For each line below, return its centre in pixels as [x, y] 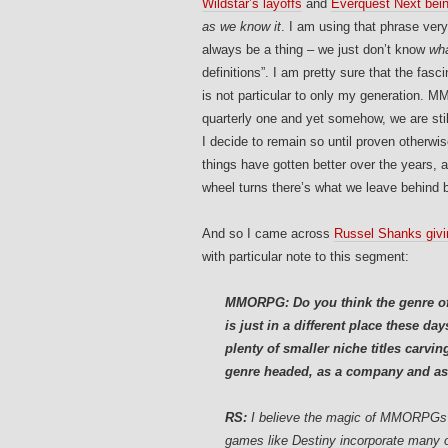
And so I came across [268, 234]
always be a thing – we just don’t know [315, 50]
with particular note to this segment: [305, 257]
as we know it [241, 27]
